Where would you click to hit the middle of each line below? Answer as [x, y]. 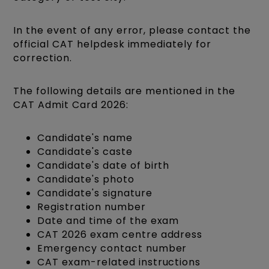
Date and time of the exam [108, 220]
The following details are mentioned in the [124, 91]
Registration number [92, 207]
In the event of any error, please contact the [132, 30]
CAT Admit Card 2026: [71, 104]
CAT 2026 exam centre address [120, 234]
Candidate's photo [86, 179]
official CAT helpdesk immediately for [112, 44]
